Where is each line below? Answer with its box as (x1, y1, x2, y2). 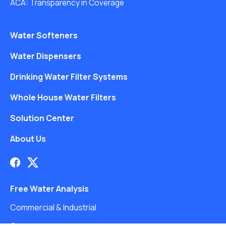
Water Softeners (10, 29, 78, 41)
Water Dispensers (10, 50, 81, 62)
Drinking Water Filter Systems (10, 71, 128, 82)
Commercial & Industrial (10, 201, 96, 213)
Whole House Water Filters (10, 91, 116, 103)
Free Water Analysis (10, 183, 89, 194)
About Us (10, 133, 46, 144)
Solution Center (10, 112, 74, 124)
